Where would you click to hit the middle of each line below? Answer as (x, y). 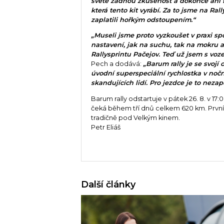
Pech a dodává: (117, 64)
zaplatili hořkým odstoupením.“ (143, 19)
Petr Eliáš (106, 127)
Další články (108, 184)
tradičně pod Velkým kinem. (136, 118)
